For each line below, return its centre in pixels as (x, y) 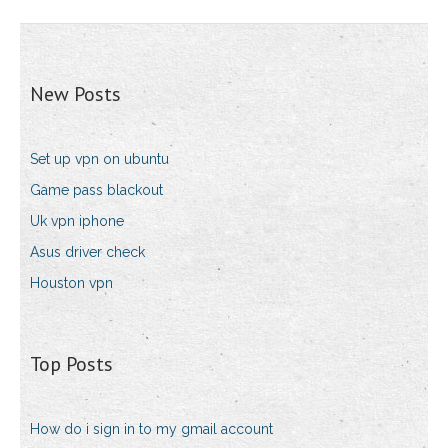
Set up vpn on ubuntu (99, 159)
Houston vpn (71, 283)
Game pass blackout (96, 190)
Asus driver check (87, 252)
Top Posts (71, 364)
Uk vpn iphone (77, 221)
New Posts (75, 94)
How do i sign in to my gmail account (151, 429)
